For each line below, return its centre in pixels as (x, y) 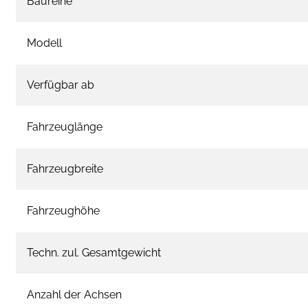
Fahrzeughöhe (63, 210)
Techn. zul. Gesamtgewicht (94, 252)
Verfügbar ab (60, 85)
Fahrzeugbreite (65, 168)
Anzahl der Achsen (74, 294)
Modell (44, 43)
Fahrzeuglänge (65, 126)
